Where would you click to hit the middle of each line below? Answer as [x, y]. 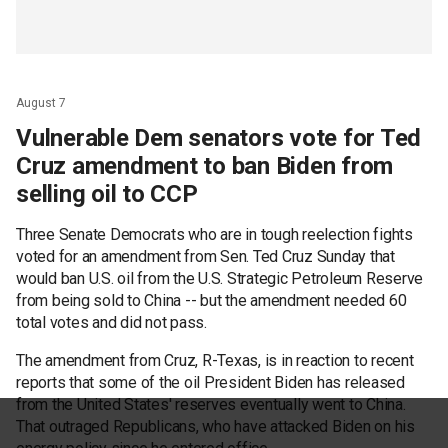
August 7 [41, 102]
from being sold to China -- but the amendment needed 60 [211, 300]
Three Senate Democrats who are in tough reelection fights [214, 234]
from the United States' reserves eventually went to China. [211, 404]
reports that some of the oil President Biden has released [210, 382]
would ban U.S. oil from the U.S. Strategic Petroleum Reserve [219, 278]
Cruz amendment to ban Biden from [204, 165]
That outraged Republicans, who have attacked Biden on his [215, 426]
